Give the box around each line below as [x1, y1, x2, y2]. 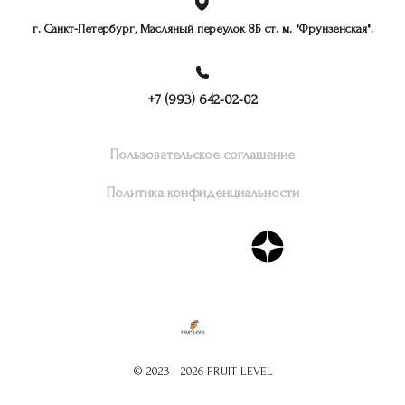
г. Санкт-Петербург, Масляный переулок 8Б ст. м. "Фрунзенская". [32, 22, 373, 36]
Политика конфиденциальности [106, 184, 299, 202]
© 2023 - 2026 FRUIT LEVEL [132, 364, 273, 379]
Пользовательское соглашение [110, 146, 295, 164]
